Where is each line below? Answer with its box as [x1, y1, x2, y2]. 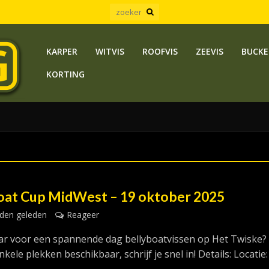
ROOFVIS [142, 46, 178, 57]
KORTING [46, 68, 85, 80]
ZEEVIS [195, 46, 223, 57]
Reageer [67, 209, 100, 220]
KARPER [46, 46, 77, 57]
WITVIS [95, 46, 124, 57]
